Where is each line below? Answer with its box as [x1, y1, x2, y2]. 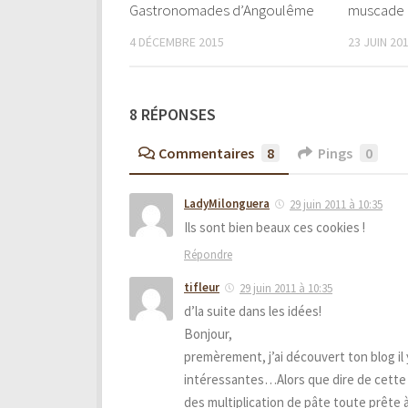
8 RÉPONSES [129, 104, 216, 126]
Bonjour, [184, 324, 232, 342]
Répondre [184, 246, 232, 262]
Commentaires [158, 144, 254, 163]
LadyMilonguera [184, 196, 270, 212]
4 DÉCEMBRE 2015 [129, 33, 224, 50]
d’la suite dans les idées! [184, 301, 321, 320]
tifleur [184, 279, 219, 295]
